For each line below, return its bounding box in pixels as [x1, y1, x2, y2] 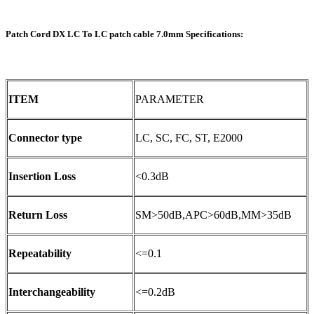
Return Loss [8, 209, 67, 221]
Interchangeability [8, 286, 95, 299]
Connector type [8, 132, 82, 144]
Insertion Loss [8, 170, 76, 183]
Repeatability [8, 247, 71, 260]
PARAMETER [135, 93, 204, 106]
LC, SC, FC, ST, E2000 [135, 132, 243, 144]
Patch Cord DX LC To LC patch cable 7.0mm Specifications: [6, 28, 243, 39]
